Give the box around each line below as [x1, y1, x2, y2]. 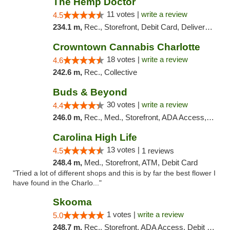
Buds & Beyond [52, 87, 127, 98]
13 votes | [106, 145, 142, 154]
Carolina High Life [52, 132, 137, 143]
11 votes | [106, 10, 141, 18]
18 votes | [106, 55, 142, 64]
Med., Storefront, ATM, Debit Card [84, 158, 198, 167]
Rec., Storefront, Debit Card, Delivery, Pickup [84, 23, 205, 31]
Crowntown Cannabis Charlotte [52, 42, 200, 52]
